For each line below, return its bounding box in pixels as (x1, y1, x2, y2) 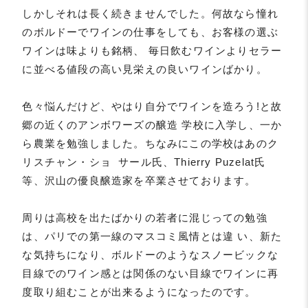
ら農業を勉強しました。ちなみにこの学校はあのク (22, 137, 279, 150)
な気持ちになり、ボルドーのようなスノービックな (22, 249, 279, 261)
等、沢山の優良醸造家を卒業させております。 (22, 175, 256, 187)
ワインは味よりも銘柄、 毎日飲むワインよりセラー (22, 45, 283, 57)
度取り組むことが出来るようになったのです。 (22, 286, 256, 298)
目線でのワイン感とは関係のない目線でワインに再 (22, 267, 279, 280)
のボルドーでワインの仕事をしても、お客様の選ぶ (22, 26, 279, 38)
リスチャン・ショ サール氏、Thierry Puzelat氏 (22, 156, 266, 168)
